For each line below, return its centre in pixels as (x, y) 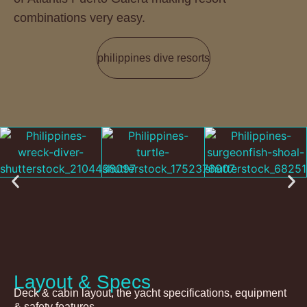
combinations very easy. (79, 17)
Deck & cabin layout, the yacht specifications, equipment (150, 293)
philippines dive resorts (153, 58)
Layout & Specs (82, 282)
